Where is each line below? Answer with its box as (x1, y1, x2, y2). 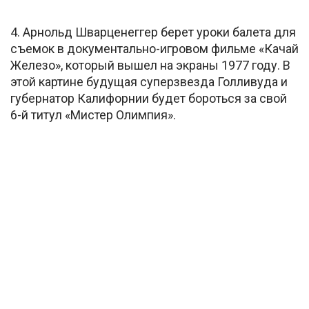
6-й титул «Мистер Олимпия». (10, 107, 176, 122)
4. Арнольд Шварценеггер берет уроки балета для (10, 24, 296, 39)
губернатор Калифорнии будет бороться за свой (10, 90, 287, 106)
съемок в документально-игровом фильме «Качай (10, 41, 299, 56)
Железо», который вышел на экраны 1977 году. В (10, 57, 290, 72)
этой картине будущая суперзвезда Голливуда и (10, 74, 288, 89)
